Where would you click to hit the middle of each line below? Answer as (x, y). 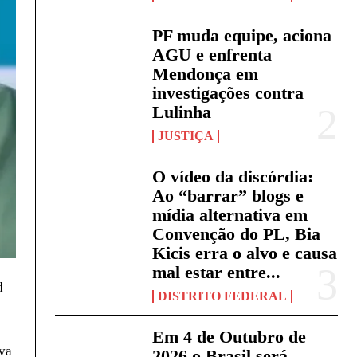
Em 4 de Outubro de (229, 337)
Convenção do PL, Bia (237, 234)
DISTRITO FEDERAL (223, 296)
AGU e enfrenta (212, 55)
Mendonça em (206, 74)
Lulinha (182, 112)
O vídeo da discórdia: (233, 177)
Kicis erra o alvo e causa (245, 253)
